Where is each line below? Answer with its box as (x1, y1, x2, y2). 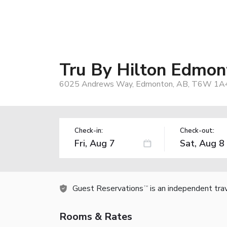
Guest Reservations (72, 182, 143, 194)
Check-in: (74, 126, 103, 135)
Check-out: (179, 126, 214, 135)
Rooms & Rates (59, 209, 132, 223)
